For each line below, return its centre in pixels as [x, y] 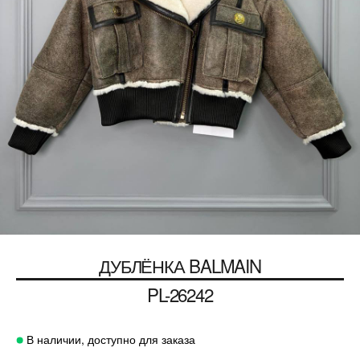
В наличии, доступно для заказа [109, 340]
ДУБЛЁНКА [141, 266]
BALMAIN [225, 266]
